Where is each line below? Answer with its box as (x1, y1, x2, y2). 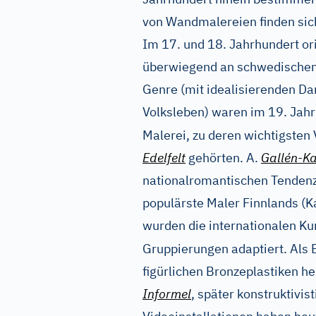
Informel (142, 286, 191, 302)
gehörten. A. (186, 150, 261, 166)
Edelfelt (142, 150, 186, 166)
